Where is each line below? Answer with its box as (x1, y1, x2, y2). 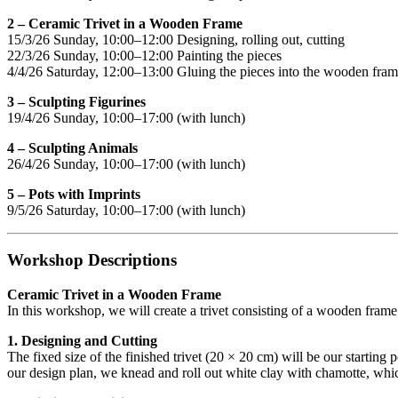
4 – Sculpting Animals (7, 139, 138, 155)
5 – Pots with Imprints (7, 186, 140, 202)
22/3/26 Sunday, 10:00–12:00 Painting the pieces (7, 47, 282, 63)
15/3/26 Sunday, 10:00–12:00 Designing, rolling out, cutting (7, 31, 345, 47)
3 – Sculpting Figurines (7, 93, 146, 109)
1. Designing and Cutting (7, 333, 157, 349)
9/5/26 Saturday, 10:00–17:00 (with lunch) (7, 202, 245, 218)
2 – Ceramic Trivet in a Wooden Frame (7, 15, 243, 31)
